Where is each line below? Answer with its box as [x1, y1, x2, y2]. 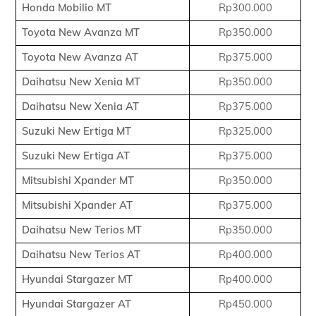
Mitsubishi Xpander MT [21, 174, 134, 188]
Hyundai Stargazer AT [21, 297, 131, 311]
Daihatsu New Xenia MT [21, 75, 140, 89]
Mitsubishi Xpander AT [21, 198, 133, 212]
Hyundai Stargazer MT [21, 272, 133, 286]
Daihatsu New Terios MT [21, 223, 142, 237]
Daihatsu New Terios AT [21, 248, 140, 262]
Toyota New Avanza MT [21, 25, 140, 39]
